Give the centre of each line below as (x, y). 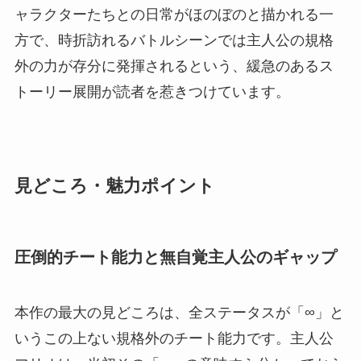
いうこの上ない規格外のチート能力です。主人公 (174, 338)
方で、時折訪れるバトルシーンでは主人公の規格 (174, 41)
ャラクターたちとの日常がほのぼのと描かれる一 (174, 15)
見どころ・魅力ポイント (114, 187)
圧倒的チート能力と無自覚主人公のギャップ (175, 257)
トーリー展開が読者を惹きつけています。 (152, 92)
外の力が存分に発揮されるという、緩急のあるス (174, 66)
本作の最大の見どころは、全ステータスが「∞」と (179, 312)
